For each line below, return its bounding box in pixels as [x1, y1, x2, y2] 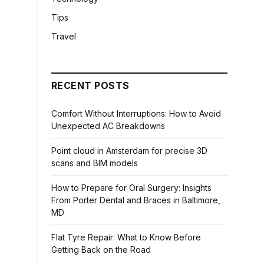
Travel [51, 31, 76, 41]
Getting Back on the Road [51, 245, 151, 255]
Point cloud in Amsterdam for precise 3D [51, 146, 207, 156]
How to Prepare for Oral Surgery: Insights [51, 183, 212, 193]
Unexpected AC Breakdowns [51, 121, 165, 131]
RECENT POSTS [51, 80, 130, 91]
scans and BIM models [51, 158, 138, 168]
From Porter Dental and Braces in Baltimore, [51, 195, 220, 205]
